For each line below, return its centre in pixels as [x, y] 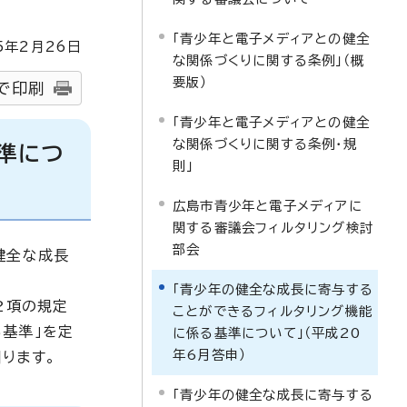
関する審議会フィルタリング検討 [273, 228]
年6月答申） [210, 355]
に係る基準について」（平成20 [267, 333]
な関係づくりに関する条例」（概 [268, 60]
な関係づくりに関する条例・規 [265, 144]
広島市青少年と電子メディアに [268, 206]
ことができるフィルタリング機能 [273, 311]
